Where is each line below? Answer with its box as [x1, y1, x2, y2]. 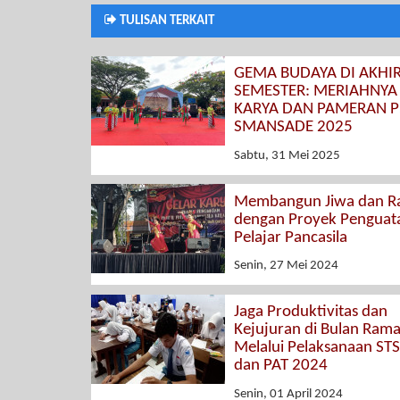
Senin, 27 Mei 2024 [234, 259, 338, 273]
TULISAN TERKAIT [117, 13, 214, 28]
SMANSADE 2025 [234, 119, 353, 137]
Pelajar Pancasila [234, 229, 347, 246]
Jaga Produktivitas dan [234, 304, 387, 321]
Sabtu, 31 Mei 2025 [234, 148, 340, 162]
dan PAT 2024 [234, 357, 328, 375]
